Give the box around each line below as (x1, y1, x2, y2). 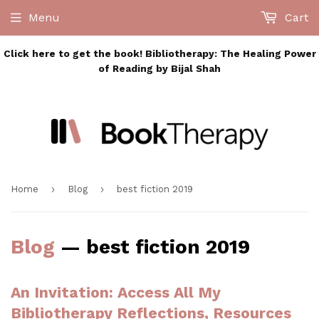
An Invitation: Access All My (11, 283, 221, 302)
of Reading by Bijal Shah (98, 63, 221, 74)
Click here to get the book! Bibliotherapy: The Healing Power (3, 48, 316, 59)
